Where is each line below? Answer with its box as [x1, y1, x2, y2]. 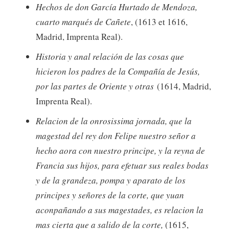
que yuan [151, 189, 184, 201]
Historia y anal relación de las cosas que [36, 50, 184, 62]
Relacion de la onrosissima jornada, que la [36, 114, 192, 127]
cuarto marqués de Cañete [36, 15, 131, 28]
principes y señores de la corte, [36, 189, 149, 201]
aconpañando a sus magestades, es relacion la [36, 203, 203, 216]
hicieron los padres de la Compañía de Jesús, [36, 65, 200, 77]
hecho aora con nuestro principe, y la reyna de [36, 144, 205, 156]
